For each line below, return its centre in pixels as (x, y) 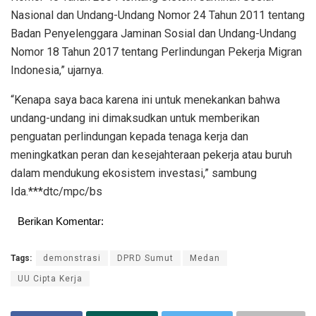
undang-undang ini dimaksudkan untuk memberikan (135, 119)
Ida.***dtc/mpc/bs (56, 192)
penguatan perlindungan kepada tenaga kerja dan (129, 137)
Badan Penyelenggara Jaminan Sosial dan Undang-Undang (153, 34)
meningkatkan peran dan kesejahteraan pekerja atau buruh (151, 155)
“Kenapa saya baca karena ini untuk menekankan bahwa (145, 100)
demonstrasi (72, 259)
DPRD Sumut (145, 259)
